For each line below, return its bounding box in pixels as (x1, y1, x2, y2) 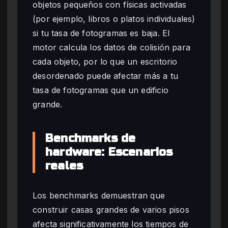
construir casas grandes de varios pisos (33, 205, 189, 215)
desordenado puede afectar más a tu (33, 71, 178, 81)
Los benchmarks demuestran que (33, 190, 165, 201)
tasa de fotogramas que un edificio (33, 85, 168, 96)
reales (45, 159, 83, 173)
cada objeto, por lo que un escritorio (33, 56, 178, 67)
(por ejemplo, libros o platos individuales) (33, 14, 195, 24)
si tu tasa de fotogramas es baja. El (33, 28, 170, 39)
